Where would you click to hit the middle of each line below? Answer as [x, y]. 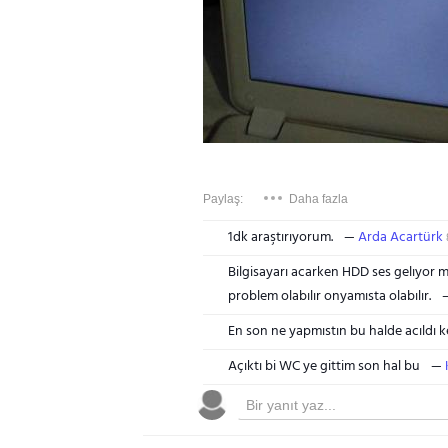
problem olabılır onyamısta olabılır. [329, 296]
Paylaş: [223, 199]
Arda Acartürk [400, 237]
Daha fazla [318, 199]
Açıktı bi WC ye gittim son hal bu [324, 366]
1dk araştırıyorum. [280, 237]
